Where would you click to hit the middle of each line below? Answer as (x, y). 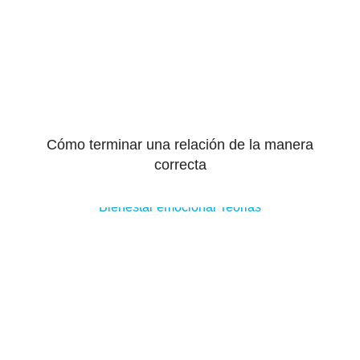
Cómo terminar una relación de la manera (180, 145)
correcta (180, 165)
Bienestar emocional (157, 207)
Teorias (240, 207)
